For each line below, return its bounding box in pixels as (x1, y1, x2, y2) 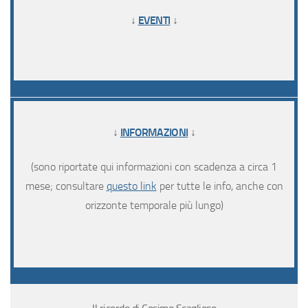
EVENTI (137, 14, 170, 27)
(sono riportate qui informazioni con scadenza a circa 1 (31, 160, 277, 174)
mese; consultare (25, 179, 107, 193)
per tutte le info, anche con (156, 179, 283, 193)
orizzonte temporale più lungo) (85, 199, 223, 212)
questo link (106, 179, 157, 193)
